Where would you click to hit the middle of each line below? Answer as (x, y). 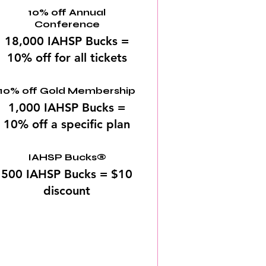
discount (67, 191)
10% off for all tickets (67, 58)
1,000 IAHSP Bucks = (67, 107)
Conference (67, 24)
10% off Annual (67, 12)
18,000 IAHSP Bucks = (67, 41)
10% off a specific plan (67, 124)
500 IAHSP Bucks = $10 (67, 174)
